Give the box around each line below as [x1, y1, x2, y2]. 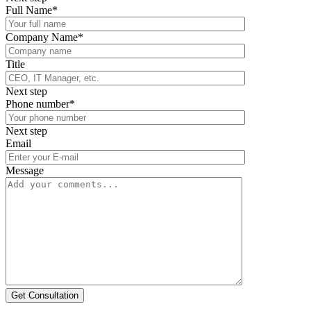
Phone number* [6, 98, 75, 110]
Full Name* [6, 4, 58, 17]
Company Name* [6, 31, 83, 44]
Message [6, 165, 44, 177]
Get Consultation [11, 290, 78, 301]
